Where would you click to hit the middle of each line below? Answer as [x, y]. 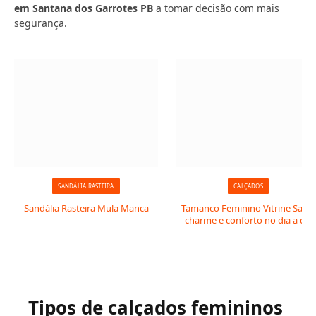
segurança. [41, 23]
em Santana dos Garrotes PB [84, 8]
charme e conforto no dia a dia [248, 220]
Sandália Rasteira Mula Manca [86, 208]
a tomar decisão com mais [216, 8]
